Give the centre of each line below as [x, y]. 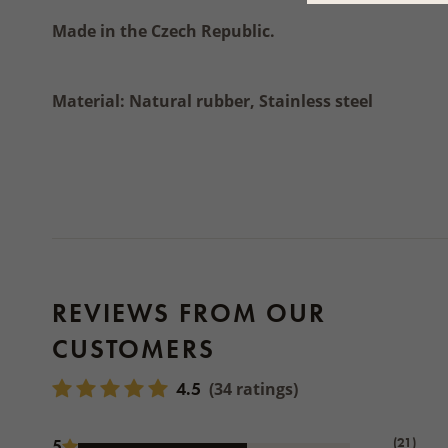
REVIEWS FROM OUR [189, 313]
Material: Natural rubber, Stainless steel [212, 101]
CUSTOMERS [133, 349]
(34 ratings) [253, 388]
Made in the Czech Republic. [163, 31]
